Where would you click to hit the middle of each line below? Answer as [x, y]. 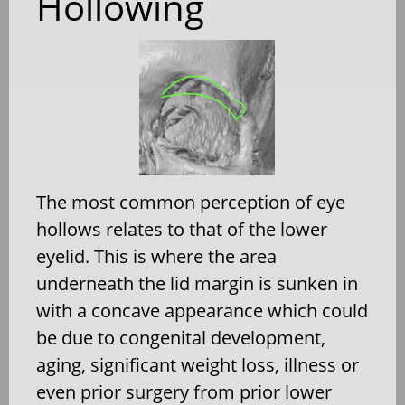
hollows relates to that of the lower [182, 229]
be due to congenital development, [181, 337]
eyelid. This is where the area [156, 256]
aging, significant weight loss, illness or [198, 364]
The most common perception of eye [191, 202]
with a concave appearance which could [202, 310]
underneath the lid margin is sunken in [197, 283]
